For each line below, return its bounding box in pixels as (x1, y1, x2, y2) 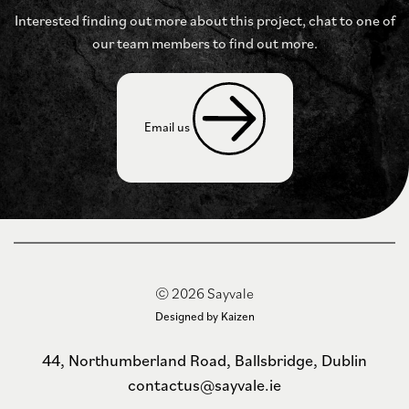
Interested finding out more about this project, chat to (14, 10, 353, 29)
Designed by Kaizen (154, 309, 255, 324)
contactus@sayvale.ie (128, 374, 281, 395)
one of (352, 10, 395, 29)
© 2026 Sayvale (155, 284, 254, 302)
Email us (143, 119, 193, 136)
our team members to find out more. (91, 33, 318, 52)
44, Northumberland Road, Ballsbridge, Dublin (42, 350, 367, 371)
